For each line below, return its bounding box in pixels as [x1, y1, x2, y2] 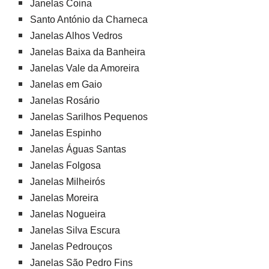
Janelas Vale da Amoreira [30, 62, 139, 73]
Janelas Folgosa [30, 160, 101, 171]
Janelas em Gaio [30, 79, 102, 89]
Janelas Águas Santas [30, 144, 126, 154]
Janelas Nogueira [30, 208, 106, 219]
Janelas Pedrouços [30, 241, 112, 252]
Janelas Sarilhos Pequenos [30, 111, 148, 122]
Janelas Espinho [30, 127, 101, 138]
